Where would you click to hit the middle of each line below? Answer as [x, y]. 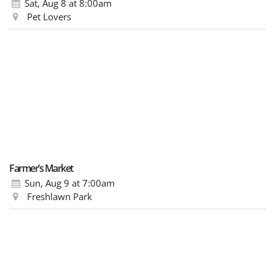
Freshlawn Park [59, 196]
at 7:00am [92, 183]
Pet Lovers [48, 16]
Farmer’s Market [41, 168]
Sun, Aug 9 [47, 183]
